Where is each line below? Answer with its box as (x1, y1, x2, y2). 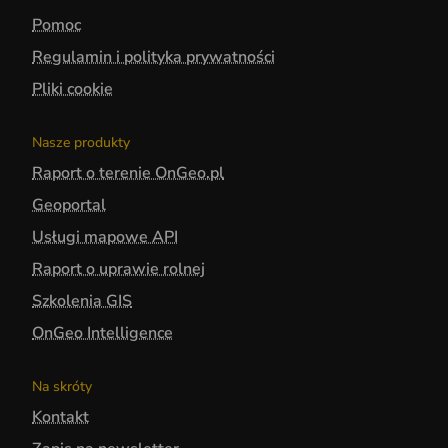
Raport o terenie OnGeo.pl (32, 161, 224, 184)
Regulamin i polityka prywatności (32, 45, 275, 68)
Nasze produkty (32, 132, 130, 152)
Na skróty (32, 376, 92, 396)
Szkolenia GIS (32, 289, 132, 312)
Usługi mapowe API (32, 225, 178, 248)
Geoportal (32, 193, 106, 216)
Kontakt (32, 405, 89, 428)
